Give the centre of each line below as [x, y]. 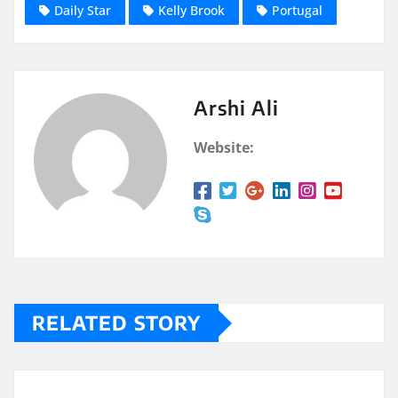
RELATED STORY [116, 323]
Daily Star [83, 11]
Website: [224, 148]
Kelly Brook [191, 11]
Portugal [297, 11]
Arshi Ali [236, 108]
